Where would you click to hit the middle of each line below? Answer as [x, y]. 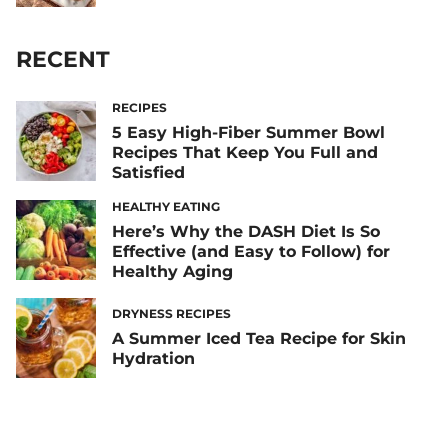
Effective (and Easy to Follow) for [251, 251]
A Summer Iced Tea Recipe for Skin [259, 339]
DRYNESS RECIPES [171, 314]
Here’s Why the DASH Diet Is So [246, 231]
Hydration [153, 359]
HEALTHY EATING [166, 206]
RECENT [63, 59]
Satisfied [148, 172]
